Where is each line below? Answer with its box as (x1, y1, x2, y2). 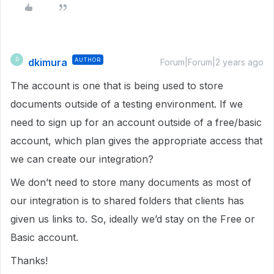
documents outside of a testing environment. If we (10, 97, 243, 110)
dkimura (28, 56, 67, 68)
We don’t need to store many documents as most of (10, 176, 251, 188)
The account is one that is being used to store (10, 79, 223, 92)
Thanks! (10, 254, 48, 267)
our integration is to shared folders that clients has (10, 194, 244, 207)
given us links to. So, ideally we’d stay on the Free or (10, 212, 255, 225)
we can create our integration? (10, 152, 154, 165)
